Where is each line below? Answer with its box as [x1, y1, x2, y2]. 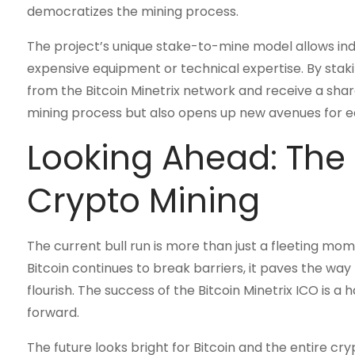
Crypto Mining [26, 177, 260, 224]
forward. [26, 303, 79, 322]
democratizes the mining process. [26, 2, 239, 21]
